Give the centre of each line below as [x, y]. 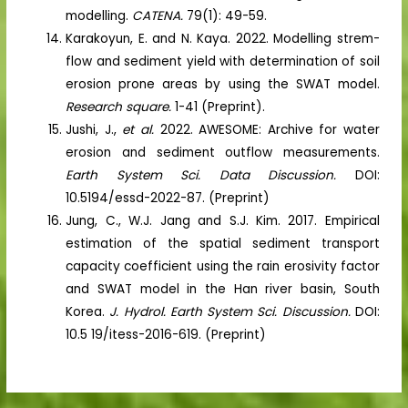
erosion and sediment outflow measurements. [223, 152]
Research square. [121, 107]
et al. [141, 129]
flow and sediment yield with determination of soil [223, 61]
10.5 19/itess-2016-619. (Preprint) [166, 334]
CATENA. [160, 15]
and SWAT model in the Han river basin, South [223, 289]
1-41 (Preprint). [220, 107]
